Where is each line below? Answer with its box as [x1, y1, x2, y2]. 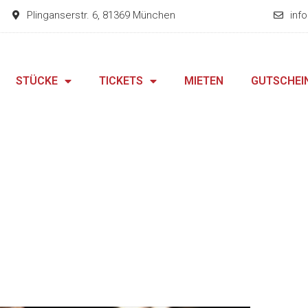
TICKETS [99, 74, 144, 87]
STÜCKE [16, 74, 58, 87]
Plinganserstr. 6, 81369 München [27, 9, 176, 21]
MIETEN [184, 74, 224, 87]
